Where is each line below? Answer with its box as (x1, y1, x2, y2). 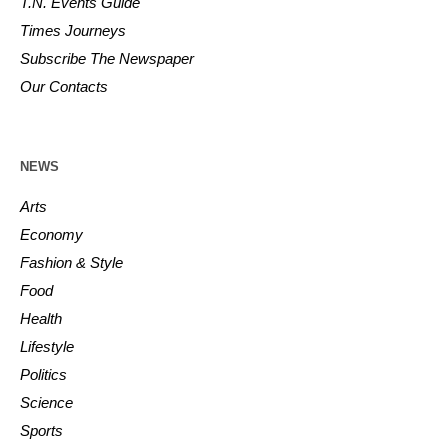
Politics (20, 366, 68, 384)
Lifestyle (20, 338, 75, 356)
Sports (20, 422, 64, 440)
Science (20, 394, 74, 412)
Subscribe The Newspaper (20, 50, 195, 68)
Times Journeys (20, 22, 127, 40)
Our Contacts (20, 78, 109, 96)
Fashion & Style (20, 254, 124, 272)
